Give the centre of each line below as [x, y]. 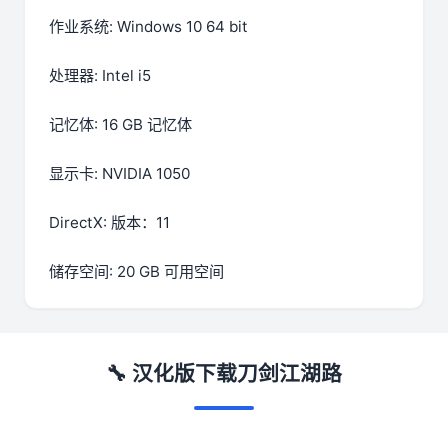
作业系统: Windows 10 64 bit [148, 26]
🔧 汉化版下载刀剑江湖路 [224, 373]
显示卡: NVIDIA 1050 [119, 173]
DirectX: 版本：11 [109, 222]
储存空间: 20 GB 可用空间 [136, 271]
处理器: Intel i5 [100, 75]
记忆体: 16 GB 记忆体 [120, 124]
